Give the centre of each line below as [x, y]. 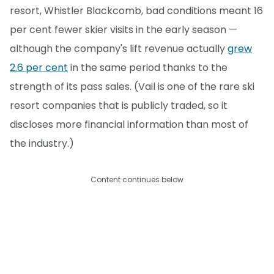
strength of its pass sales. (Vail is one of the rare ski [132, 86]
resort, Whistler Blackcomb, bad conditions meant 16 [136, 10]
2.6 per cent [39, 67]
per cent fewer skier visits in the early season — [124, 29]
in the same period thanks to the [148, 67]
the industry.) [42, 143]
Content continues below [137, 180]
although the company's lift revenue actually [119, 48]
